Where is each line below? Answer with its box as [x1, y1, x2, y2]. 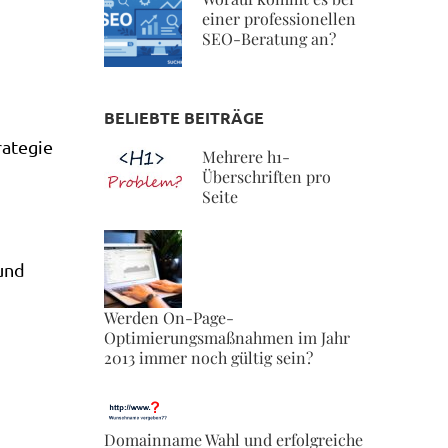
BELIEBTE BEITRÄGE [103, 107, 264, 128]
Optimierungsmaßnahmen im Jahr [103, 327, 350, 348]
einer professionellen [201, 8, 356, 29]
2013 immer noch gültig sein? [103, 347, 313, 368]
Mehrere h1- [201, 146, 290, 167]
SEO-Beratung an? [201, 28, 336, 49]
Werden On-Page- [103, 307, 234, 328]
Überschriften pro [201, 166, 331, 187]
